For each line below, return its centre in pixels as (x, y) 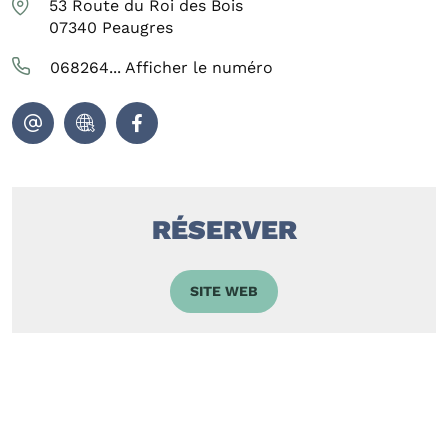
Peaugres (137, 28)
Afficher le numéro (199, 68)
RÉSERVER (224, 230)
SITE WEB (224, 291)
